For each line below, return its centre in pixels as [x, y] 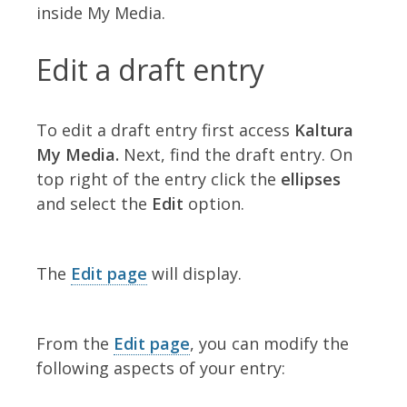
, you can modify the [269, 344]
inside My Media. [101, 13]
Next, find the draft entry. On [238, 155]
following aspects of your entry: [161, 368]
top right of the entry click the [159, 179]
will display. [194, 274]
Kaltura [324, 130]
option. [214, 204]
